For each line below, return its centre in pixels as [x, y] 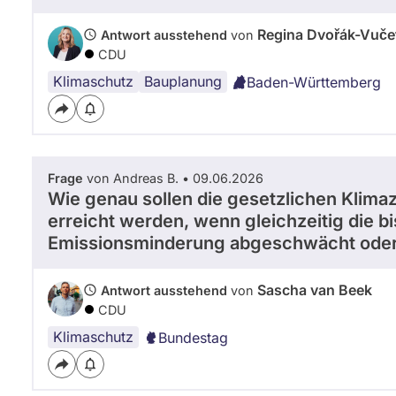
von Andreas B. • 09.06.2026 [173, 178]
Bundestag [193, 337]
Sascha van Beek [315, 289]
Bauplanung [183, 81]
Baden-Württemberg [314, 82]
